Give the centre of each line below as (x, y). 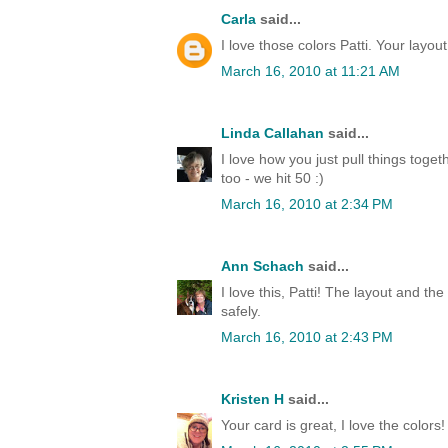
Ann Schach (262, 266)
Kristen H (252, 399)
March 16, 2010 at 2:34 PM (307, 204)
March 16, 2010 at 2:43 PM (307, 337)
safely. (241, 311)
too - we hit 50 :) (272, 178)
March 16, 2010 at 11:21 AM (310, 71)
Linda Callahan (272, 133)
